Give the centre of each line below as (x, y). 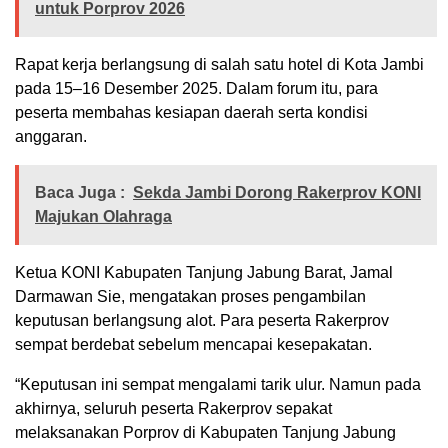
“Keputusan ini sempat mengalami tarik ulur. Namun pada (218, 384)
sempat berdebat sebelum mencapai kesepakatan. (193, 344)
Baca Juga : (80, 192)
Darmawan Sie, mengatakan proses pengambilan (190, 296)
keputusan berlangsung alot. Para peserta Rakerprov (202, 320)
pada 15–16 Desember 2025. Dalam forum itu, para (196, 88)
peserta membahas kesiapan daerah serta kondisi (191, 112)
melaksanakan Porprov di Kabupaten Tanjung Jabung (205, 432)
